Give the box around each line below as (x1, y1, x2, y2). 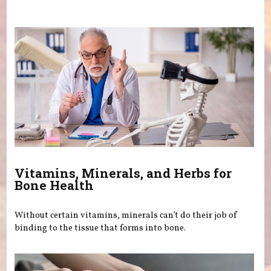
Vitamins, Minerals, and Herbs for (15, 165, 232, 182)
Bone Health (15, 177, 94, 194)
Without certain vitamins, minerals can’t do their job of (15, 209, 238, 221)
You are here (10, 8, 113, 32)
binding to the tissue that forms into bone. (15, 221, 186, 234)
